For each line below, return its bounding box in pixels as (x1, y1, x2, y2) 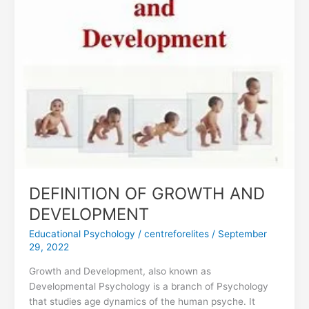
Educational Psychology (28, 228, 135, 240)
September (217, 228, 267, 240)
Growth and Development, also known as (28, 265, 211, 277)
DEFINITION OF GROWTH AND (28, 183, 265, 203)
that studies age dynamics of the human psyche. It (28, 295, 255, 307)
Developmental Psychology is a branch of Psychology (28, 280, 268, 292)
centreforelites (143, 228, 209, 240)
